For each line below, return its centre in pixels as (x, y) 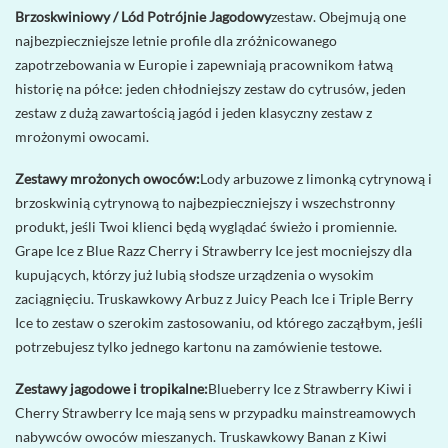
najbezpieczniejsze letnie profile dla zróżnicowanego (176, 40)
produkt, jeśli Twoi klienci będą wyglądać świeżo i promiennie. (206, 226)
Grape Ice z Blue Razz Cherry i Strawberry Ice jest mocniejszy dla (213, 250)
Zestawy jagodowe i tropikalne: (111, 389)
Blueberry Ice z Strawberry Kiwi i (310, 389)
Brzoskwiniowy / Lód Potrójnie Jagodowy (143, 16)
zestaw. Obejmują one (338, 16)
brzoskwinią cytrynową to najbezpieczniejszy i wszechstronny (205, 202)
